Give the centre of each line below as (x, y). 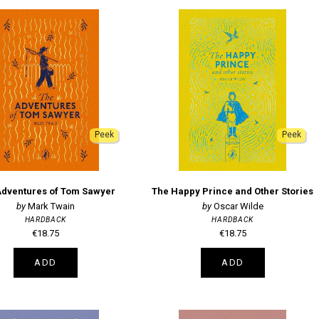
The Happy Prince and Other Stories (233, 191)
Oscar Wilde (238, 206)
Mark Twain (51, 206)
